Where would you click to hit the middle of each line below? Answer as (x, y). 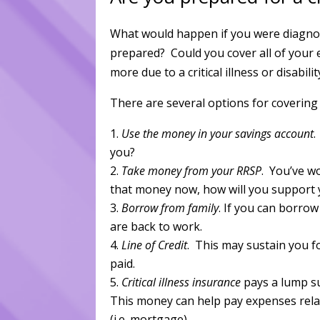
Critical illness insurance (181, 282)
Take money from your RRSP (192, 170)
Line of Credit (155, 245)
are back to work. (156, 226)
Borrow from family (170, 207)
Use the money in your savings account (218, 133)
